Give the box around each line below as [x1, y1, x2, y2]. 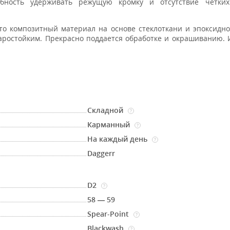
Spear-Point [87, 209, 131, 219]
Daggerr [87, 148, 116, 158]
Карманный [87, 120, 132, 129]
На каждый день [87, 134, 150, 144]
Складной [87, 105, 126, 115]
